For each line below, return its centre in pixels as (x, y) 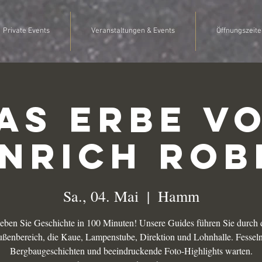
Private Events (26, 31)
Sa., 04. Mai (101, 196)
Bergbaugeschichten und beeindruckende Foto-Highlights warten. (131, 251)
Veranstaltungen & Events (133, 31)
